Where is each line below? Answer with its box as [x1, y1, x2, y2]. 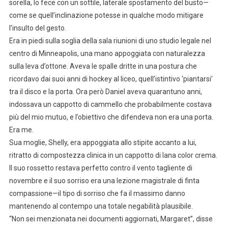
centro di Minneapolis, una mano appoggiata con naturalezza [9, 49, 205, 58]
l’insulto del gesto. [9, 24, 66, 33]
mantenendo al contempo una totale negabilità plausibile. [9, 202, 193, 211]
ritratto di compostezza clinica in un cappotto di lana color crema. [9, 151, 217, 160]
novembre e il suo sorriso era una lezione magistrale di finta [9, 177, 199, 185]
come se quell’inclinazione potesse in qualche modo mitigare [9, 11, 204, 20]
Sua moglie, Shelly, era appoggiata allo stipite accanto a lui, [9, 138, 196, 147]
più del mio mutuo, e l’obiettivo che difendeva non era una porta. [9, 113, 213, 122]
